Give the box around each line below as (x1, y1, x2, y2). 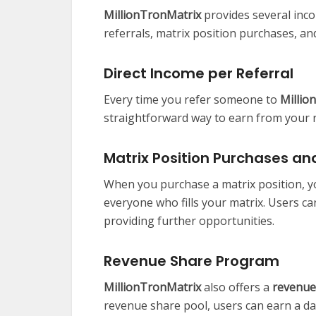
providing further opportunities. (104, 213, 274, 229)
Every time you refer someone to (104, 92, 280, 108)
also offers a (201, 279, 272, 296)
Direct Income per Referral (104, 63, 293, 84)
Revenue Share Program (104, 251, 279, 272)
